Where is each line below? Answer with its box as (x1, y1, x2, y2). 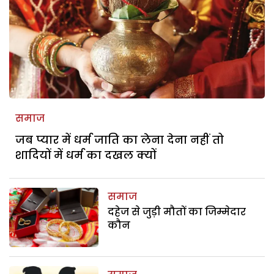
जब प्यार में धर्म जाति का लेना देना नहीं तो (15, 131, 224, 147)
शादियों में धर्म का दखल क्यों (15, 147, 156, 163)
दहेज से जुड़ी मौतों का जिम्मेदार (108, 204, 246, 219)
